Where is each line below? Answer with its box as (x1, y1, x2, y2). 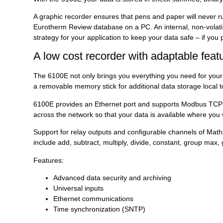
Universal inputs (53, 184, 104, 193)
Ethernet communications (53, 195, 133, 203)
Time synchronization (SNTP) (53, 205, 145, 214)
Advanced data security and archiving (53, 174, 171, 182)
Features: (33, 156, 64, 164)
